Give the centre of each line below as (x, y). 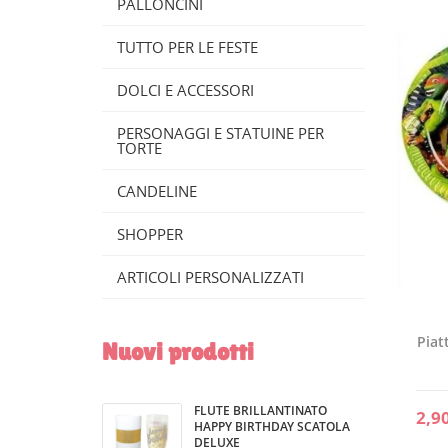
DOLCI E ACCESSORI (185, 90)
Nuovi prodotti (178, 351)
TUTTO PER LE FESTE (187, 47)
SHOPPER (150, 234)
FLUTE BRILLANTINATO (260, 410)
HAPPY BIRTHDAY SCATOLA (272, 426)
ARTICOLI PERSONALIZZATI (210, 277)
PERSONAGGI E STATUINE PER (220, 133)
